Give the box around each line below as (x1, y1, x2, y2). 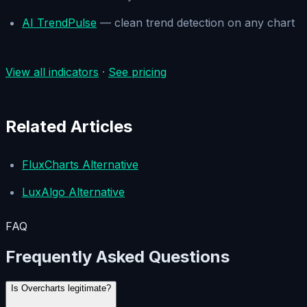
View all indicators (5, 64, 99, 79)
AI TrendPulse (22, 15, 97, 29)
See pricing (108, 64, 167, 79)
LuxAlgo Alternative (22, 184, 125, 199)
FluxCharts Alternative (22, 157, 138, 171)
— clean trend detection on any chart (97, 15, 295, 29)
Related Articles (5, 116, 132, 136)
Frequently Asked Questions (5, 246, 230, 267)
